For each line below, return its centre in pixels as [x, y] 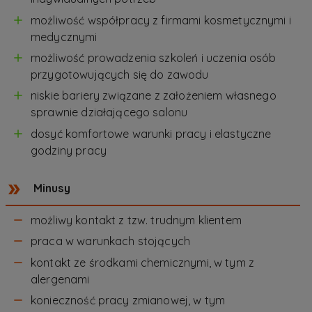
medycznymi [64, 37]
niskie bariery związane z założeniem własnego [154, 96]
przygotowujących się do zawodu [120, 75]
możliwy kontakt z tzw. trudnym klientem [136, 220]
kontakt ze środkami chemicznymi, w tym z [143, 262]
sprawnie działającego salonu [109, 112]
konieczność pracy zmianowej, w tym [128, 300]
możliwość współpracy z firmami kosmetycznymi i [161, 20]
